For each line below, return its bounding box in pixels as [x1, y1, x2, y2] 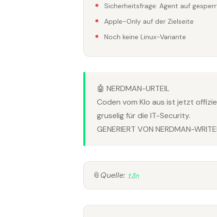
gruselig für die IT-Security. [97, 110, 190, 121]
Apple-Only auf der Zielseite [104, 17, 194, 26]
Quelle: [100, 170, 127, 181]
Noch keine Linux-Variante [104, 32, 186, 42]
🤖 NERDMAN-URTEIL [97, 83, 170, 94]
